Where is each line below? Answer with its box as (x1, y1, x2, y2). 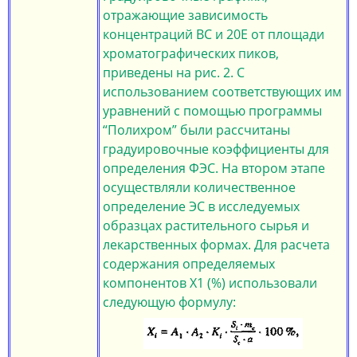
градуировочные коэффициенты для (103, 140, 329, 158)
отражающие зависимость (103, 6, 268, 24)
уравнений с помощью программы (103, 102, 322, 120)
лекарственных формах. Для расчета (103, 236, 330, 253)
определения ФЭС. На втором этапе (103, 159, 325, 177)
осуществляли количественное (103, 178, 296, 196)
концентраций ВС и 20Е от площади (103, 25, 324, 43)
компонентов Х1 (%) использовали (103, 274, 317, 292)
